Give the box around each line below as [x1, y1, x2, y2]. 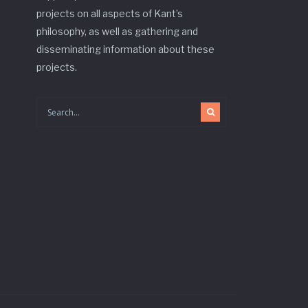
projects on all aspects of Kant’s [36, 8, 184, 19]
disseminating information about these [36, 43, 215, 55]
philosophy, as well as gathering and [36, 25, 199, 37]
